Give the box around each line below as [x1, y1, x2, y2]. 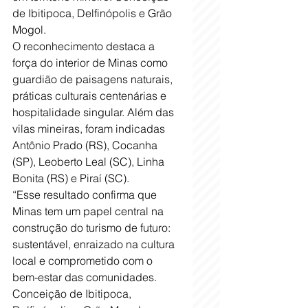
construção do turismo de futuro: [12, 221, 173, 235]
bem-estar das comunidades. [12, 270, 159, 285]
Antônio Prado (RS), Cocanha [12, 138, 160, 153]
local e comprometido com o [12, 254, 155, 268]
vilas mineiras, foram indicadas [12, 122, 168, 136]
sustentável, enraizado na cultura [12, 237, 177, 252]
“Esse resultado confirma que [12, 188, 159, 202]
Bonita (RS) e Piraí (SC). [12, 171, 129, 186]
